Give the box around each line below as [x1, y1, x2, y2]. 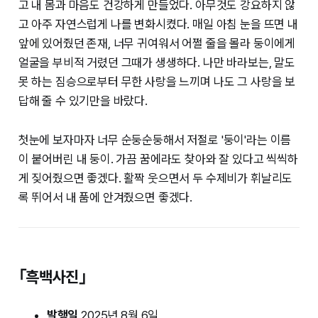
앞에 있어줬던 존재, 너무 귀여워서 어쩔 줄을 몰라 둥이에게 [18, 36, 296, 51]
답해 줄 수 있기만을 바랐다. [18, 94, 148, 109]
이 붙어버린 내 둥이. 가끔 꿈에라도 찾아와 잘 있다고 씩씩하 [18, 152, 298, 167]
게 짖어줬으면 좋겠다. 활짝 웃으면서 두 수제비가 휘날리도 [18, 171, 293, 186]
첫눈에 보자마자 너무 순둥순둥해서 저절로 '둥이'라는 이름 [18, 133, 292, 148]
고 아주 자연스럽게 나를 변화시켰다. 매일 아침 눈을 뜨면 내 [18, 17, 298, 32]
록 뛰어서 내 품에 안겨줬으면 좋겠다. [18, 190, 193, 205]
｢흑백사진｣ [18, 268, 87, 287]
